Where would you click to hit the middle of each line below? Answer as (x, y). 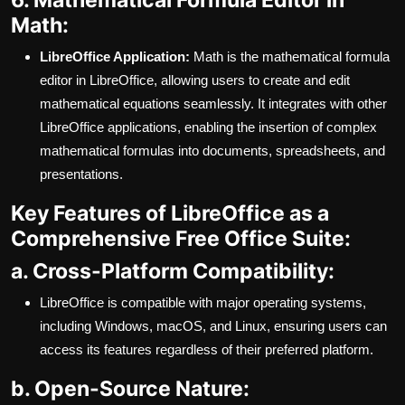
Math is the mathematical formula (290, 57)
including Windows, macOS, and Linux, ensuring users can (213, 326)
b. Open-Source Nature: (130, 389)
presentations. (81, 174)
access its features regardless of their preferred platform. (207, 350)
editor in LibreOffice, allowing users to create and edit (195, 80)
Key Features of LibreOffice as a (170, 213)
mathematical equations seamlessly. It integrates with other (213, 104)
